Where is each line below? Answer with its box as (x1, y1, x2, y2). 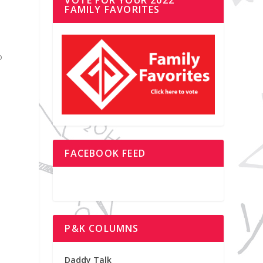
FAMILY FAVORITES (65, 2, 160, 16)
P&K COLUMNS (65, 221, 139, 235)
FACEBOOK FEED (65, 146, 146, 160)
